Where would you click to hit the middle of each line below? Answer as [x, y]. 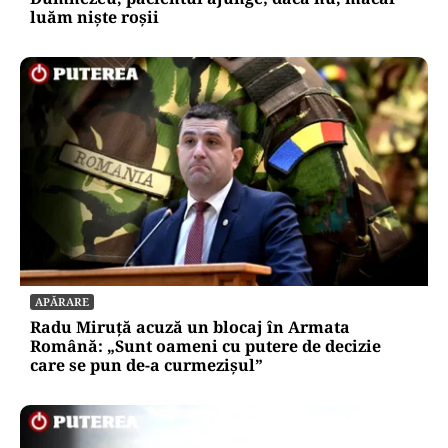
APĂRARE [62, 301]
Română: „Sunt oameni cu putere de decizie [205, 345]
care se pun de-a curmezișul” [146, 364]
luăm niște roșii [94, 16]
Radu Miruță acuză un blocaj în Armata [190, 326]
